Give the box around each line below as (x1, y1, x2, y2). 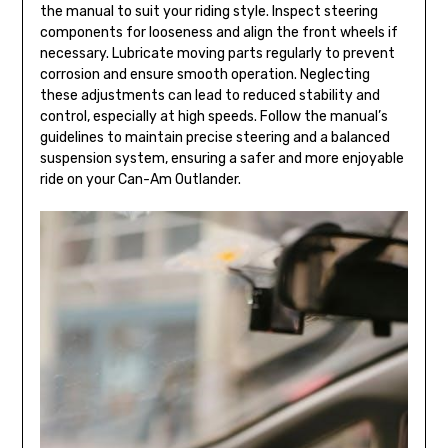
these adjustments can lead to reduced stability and (39, 86, 380, 104)
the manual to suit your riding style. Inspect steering (39, 2, 378, 20)
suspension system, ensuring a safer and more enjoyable (39, 149, 404, 167)
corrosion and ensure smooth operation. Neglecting (39, 65, 370, 83)
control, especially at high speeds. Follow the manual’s (39, 107, 388, 125)
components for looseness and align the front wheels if (39, 23, 398, 41)
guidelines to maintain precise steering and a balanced (39, 128, 390, 146)
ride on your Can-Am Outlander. (39, 170, 241, 188)
